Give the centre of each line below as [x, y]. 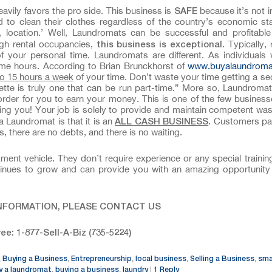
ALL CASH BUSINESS [162, 121]
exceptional [196, 44]
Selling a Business [222, 258]
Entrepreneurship [101, 258]
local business [161, 258]
